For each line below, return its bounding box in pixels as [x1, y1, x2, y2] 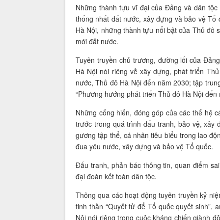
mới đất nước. [76, 36, 118, 46]
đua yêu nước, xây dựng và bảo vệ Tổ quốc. [76, 141, 213, 151]
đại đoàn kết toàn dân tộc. [76, 171, 157, 181]
